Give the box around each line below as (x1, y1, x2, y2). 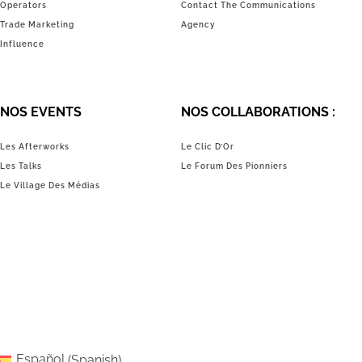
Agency (180, 19, 215, 29)
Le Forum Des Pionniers (180, 161, 288, 170)
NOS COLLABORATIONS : (180, 103, 335, 120)
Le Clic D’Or (180, 141, 234, 151)
